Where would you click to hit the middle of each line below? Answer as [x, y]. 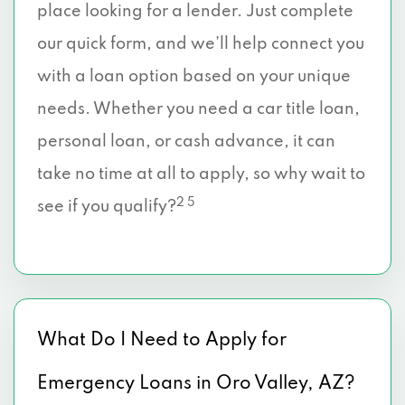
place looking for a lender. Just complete [195, 12]
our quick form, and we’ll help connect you [201, 44]
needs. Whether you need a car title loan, [198, 109]
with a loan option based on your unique [194, 77]
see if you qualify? [107, 207]
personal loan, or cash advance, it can [186, 142]
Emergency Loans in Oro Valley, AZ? [196, 384]
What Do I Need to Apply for [162, 341]
